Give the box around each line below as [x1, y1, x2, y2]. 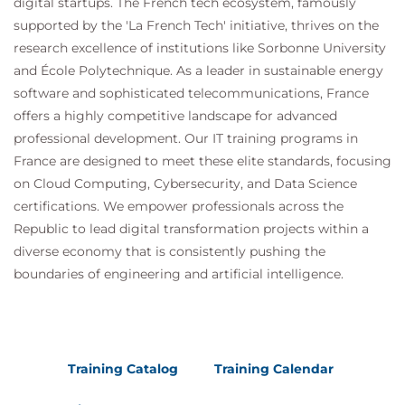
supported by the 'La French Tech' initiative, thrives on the [14, 17, 379, 33]
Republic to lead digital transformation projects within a [14, 221, 369, 237]
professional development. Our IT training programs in [14, 130, 358, 146]
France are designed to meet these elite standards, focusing [14, 153, 391, 169]
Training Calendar [214, 361, 334, 377]
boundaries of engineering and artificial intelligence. [14, 266, 344, 282]
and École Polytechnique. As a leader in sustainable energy [14, 62, 383, 79]
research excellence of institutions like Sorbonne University [14, 40, 386, 56]
